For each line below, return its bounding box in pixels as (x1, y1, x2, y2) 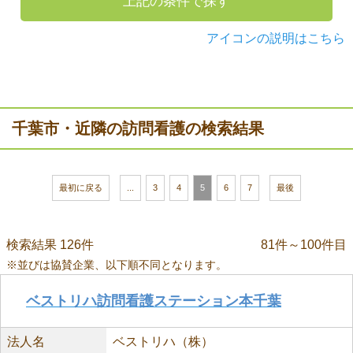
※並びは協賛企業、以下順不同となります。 (6, 258, 227, 271)
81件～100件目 (261, 238, 347, 251)
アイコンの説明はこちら (206, 32, 345, 45)
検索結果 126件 (6, 238, 94, 251)
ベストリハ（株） (112, 335, 214, 348)
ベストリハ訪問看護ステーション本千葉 (26, 293, 281, 309)
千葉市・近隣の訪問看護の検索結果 (12, 120, 264, 137)
